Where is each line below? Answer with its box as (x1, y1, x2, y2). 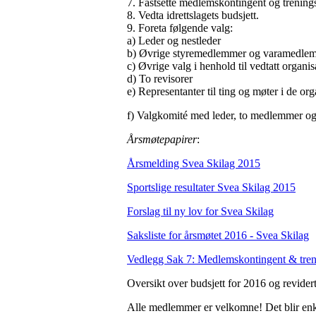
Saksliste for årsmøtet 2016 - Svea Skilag (127, 229, 309, 241)
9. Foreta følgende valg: (127, 21, 233, 34)
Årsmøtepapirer (127, 133, 197, 145)
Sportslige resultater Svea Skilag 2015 (127, 181, 296, 193)
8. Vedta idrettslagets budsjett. (127, 8, 259, 21)
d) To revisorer (127, 72, 193, 85)
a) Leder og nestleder (127, 34, 221, 47)
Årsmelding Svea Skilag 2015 (127, 157, 260, 169)
